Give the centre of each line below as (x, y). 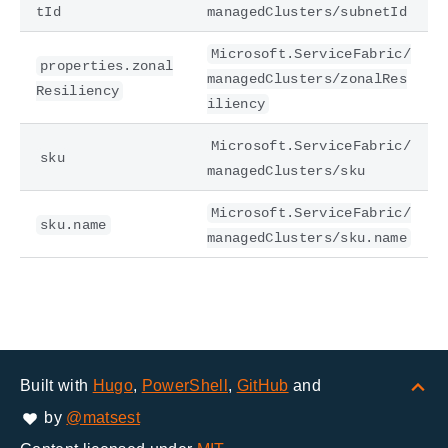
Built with (56, 385)
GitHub (262, 385)
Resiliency (78, 90)
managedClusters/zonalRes (307, 78)
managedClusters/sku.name (307, 237)
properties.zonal (107, 65)
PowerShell (184, 385)
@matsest (103, 417)
